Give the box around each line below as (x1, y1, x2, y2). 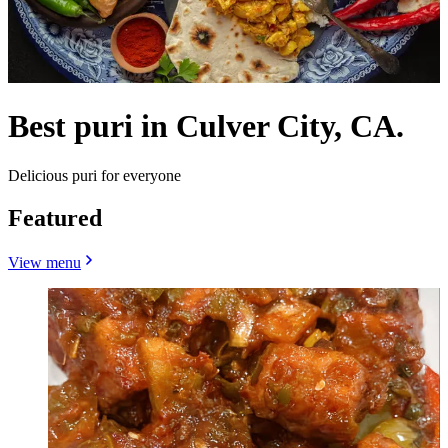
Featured (8, 204, 102, 231)
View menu (8, 253, 81, 271)
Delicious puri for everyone (8, 166, 181, 184)
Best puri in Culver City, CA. (8, 108, 404, 145)
